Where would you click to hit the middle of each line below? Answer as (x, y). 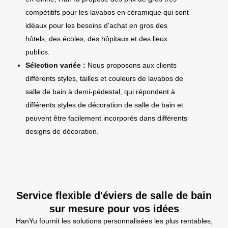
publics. (38, 52)
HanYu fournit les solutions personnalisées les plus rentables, (114, 221)
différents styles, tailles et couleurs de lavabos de (104, 79)
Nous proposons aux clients (132, 65)
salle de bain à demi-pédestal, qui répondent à (100, 92)
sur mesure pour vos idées (114, 209)
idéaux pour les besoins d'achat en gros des (96, 26)
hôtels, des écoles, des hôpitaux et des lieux (96, 39)
